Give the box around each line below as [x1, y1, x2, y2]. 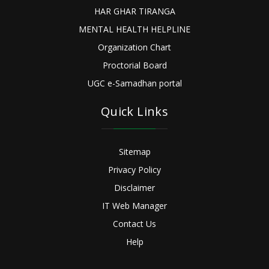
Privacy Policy [108, 164, 161, 176]
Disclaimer [114, 182, 155, 194]
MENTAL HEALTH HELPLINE [79, 23, 190, 35]
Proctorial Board [102, 59, 167, 71]
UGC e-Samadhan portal [87, 77, 182, 89]
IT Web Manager [102, 200, 167, 212]
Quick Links [100, 103, 169, 120]
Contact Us [113, 218, 156, 230]
